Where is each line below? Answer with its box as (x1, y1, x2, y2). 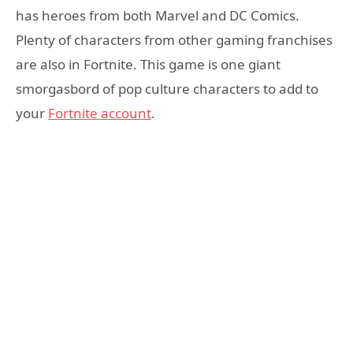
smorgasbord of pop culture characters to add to (16, 79, 318, 98)
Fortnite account (48, 103, 151, 122)
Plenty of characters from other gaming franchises (16, 30, 333, 49)
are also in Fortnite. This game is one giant (16, 54, 281, 73)
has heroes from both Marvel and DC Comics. (16, 6, 299, 24)
